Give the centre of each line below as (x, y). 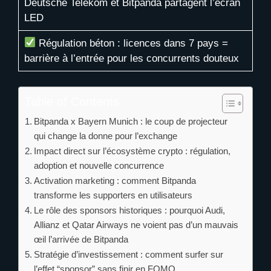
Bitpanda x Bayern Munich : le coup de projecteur (131, 121)
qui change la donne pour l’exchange (106, 136)
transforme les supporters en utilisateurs (113, 195)
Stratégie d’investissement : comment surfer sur (129, 254)
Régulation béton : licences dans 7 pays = (132, 43)
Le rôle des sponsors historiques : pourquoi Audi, (130, 210)
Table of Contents (72, 102)
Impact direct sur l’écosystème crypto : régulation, (132, 151)
